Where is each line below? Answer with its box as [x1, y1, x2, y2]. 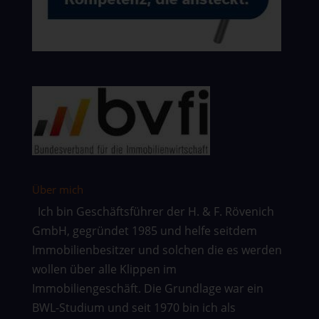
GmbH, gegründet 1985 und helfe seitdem [31, 223, 257, 239]
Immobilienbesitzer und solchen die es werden [31, 242, 282, 258]
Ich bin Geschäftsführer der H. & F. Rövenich [37, 204, 274, 220]
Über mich [31, 182, 83, 197]
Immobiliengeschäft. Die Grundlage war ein [31, 281, 263, 297]
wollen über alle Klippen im [31, 261, 177, 278]
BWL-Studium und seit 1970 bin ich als [31, 300, 236, 316]
